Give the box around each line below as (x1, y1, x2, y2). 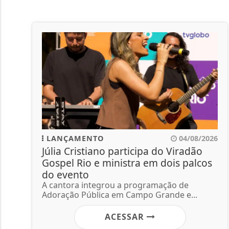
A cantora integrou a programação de (42, 179, 189, 191)
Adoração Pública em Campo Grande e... (42, 189, 197, 200)
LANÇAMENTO (44, 133, 104, 143)
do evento (42, 167, 89, 181)
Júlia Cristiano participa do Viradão (42, 144, 202, 158)
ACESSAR (104, 211, 147, 222)
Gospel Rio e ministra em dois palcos (42, 155, 212, 170)
